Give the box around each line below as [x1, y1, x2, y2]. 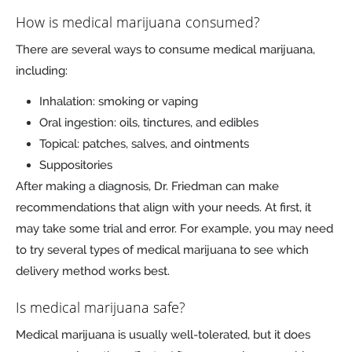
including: [16, 63, 68, 78]
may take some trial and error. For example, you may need [16, 221, 333, 236]
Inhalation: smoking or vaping [39, 93, 198, 108]
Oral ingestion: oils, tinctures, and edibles [39, 115, 258, 130]
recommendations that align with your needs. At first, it [16, 200, 311, 214]
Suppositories [39, 157, 112, 172]
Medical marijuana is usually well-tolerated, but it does [16, 327, 310, 342]
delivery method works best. [16, 263, 170, 278]
